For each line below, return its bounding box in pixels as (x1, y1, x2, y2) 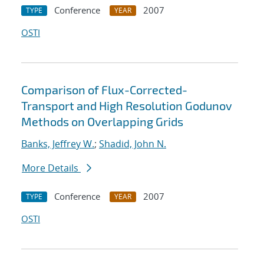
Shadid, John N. (99, 137, 166, 151)
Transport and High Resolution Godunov (21, 98, 232, 113)
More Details (22, 161, 81, 175)
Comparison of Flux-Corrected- (21, 82, 187, 97)
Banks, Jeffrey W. (21, 137, 94, 151)
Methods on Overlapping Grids (21, 114, 183, 129)
